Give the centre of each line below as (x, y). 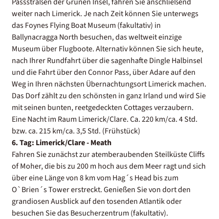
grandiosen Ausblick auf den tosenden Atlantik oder (97, 201)
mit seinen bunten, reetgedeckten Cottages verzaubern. (103, 107)
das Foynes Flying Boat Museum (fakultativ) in (86, 25)
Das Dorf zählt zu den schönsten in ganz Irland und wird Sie (109, 96)
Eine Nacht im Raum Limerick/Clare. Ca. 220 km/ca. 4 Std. (105, 119)
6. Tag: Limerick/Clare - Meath (62, 142)
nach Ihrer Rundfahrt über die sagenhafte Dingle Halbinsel (107, 60)
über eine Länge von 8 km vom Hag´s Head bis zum (95, 178)
